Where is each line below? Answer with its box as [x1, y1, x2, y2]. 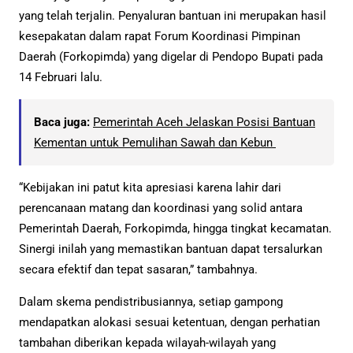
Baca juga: [34, 114, 90, 129]
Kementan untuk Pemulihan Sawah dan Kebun [34, 135, 276, 150]
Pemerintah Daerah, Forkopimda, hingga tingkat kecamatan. [19, 221, 332, 236]
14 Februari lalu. [19, 69, 102, 84]
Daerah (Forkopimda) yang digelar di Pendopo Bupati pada [19, 49, 323, 64]
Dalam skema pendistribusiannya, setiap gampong [19, 295, 283, 310]
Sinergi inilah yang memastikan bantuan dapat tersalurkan [19, 242, 322, 257]
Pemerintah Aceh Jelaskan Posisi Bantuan [93, 114, 315, 129]
